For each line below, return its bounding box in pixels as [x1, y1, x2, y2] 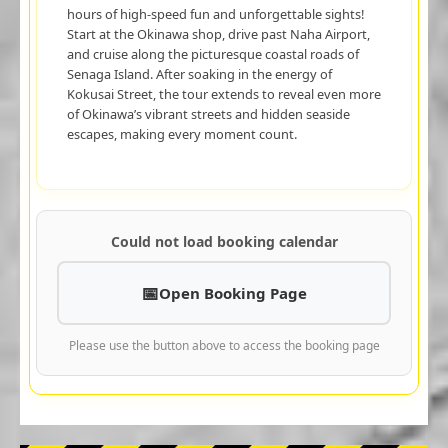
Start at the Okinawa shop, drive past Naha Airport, [66, 24, 370, 43]
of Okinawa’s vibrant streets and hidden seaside [66, 104, 350, 123]
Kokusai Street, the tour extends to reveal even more [66, 84, 381, 103]
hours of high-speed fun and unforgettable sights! [66, 4, 364, 23]
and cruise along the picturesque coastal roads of [66, 44, 359, 63]
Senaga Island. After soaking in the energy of [66, 64, 332, 83]
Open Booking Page [159, 282, 307, 303]
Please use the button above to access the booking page [68, 336, 380, 354]
